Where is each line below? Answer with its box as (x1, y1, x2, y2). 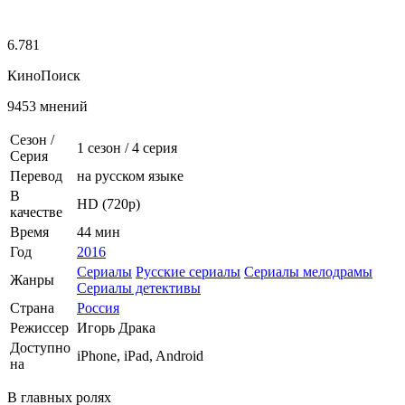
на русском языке (77, 167, 184, 184)
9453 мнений (7, 98, 88, 114)
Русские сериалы (136, 263, 240, 279)
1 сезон (77, 139, 121, 155)
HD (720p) (77, 195, 140, 212)
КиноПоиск (7, 67, 80, 83)
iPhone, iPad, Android (77, 347, 203, 363)
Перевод (10, 167, 62, 184)
